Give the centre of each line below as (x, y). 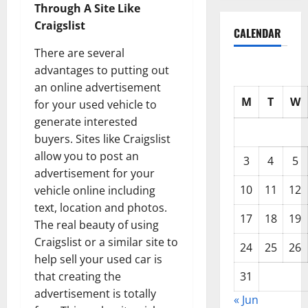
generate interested (86, 122)
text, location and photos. (101, 208)
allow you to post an (87, 156)
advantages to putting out (102, 70)
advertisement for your (95, 174)
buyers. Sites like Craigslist (102, 139)
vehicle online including (95, 191)
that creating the (78, 277)
